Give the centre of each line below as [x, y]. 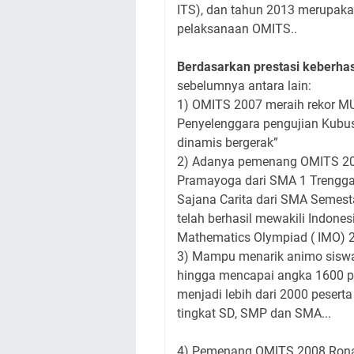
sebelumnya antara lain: [244, 86]
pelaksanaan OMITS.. [237, 29]
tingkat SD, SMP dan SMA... [254, 313]
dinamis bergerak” [228, 143]
